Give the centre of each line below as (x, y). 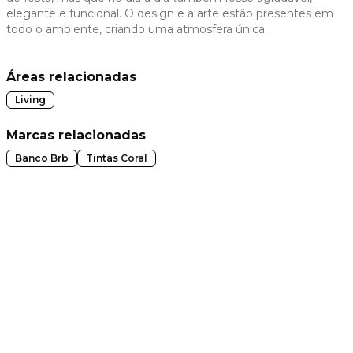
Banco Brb (42, 158)
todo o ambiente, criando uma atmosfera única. (137, 30)
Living (30, 100)
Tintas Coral (117, 158)
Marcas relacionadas (76, 136)
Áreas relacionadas (71, 77)
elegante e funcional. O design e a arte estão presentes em (170, 14)
